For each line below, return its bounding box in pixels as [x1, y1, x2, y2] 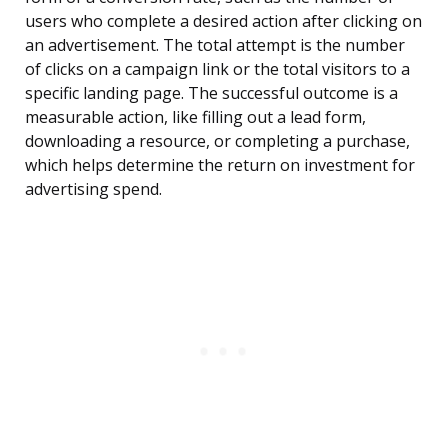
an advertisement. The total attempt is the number [25, 34, 405, 57]
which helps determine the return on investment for [25, 154, 415, 177]
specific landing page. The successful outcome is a [25, 82, 398, 105]
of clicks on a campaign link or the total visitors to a [25, 58, 410, 81]
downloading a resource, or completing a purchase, [25, 130, 410, 153]
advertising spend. [25, 178, 162, 201]
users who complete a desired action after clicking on [25, 10, 422, 33]
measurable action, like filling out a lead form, [25, 106, 366, 129]
